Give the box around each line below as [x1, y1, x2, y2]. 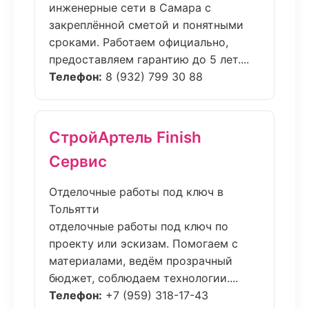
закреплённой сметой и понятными [49, 18, 243, 32]
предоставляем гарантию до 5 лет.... [49, 52, 249, 66]
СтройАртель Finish [49, 128, 201, 146]
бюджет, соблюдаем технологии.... [49, 271, 238, 285]
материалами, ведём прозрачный [49, 254, 232, 268]
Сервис [49, 152, 107, 170]
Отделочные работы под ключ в [49, 185, 223, 199]
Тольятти [49, 202, 99, 216]
